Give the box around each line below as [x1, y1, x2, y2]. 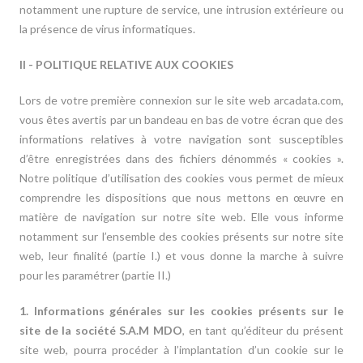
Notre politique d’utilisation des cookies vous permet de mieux [19, 171, 344, 185]
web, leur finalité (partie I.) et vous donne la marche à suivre [19, 249, 344, 263]
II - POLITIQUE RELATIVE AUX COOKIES [19, 58, 234, 71]
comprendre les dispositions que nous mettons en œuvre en [19, 190, 344, 204]
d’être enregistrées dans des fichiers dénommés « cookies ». [19, 152, 344, 165]
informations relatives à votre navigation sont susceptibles [19, 132, 344, 146]
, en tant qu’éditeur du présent [182, 323, 344, 337]
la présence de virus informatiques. [19, 22, 199, 36]
